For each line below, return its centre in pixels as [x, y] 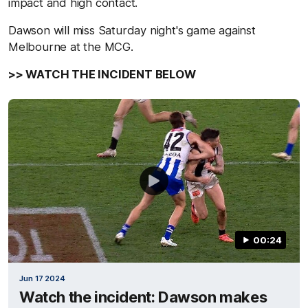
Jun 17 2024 [42, 278]
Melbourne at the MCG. [71, 46]
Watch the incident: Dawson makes [143, 297]
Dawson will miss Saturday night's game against [132, 30]
